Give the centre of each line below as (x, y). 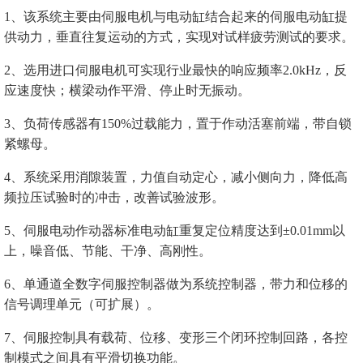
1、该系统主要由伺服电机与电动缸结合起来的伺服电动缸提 (176, 17)
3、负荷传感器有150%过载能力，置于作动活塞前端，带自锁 (178, 124)
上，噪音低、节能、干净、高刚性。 (108, 251)
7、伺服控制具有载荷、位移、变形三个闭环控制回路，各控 (176, 338)
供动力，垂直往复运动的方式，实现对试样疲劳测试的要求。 (179, 37)
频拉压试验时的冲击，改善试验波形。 (114, 198)
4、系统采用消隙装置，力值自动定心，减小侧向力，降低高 (176, 177)
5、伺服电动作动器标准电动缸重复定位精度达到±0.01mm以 (175, 231)
